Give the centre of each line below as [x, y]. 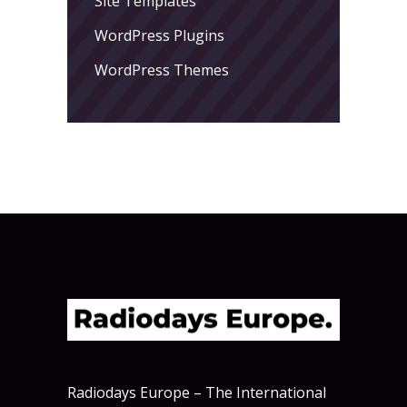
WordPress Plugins [159, 35]
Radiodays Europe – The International [197, 393]
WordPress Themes [162, 69]
